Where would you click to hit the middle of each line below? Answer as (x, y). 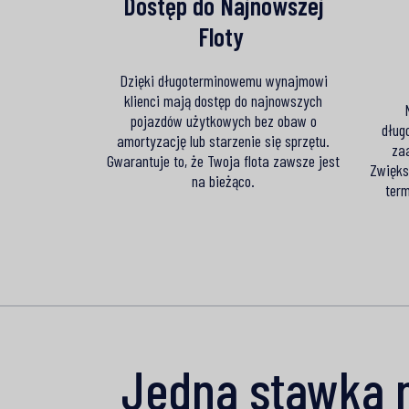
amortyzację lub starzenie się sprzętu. (223, 140)
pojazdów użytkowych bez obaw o (223, 120)
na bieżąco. (223, 180)
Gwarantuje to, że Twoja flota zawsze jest (223, 160)
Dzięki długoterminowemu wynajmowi (223, 80)
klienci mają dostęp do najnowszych (223, 100)
